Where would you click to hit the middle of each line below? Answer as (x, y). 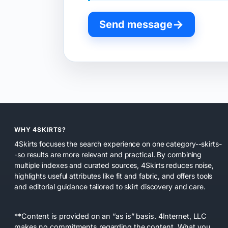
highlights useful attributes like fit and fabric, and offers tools (113, 176)
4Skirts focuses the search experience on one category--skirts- (118, 144)
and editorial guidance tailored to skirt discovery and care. (110, 186)
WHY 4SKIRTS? (40, 130)
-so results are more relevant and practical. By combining (108, 154)
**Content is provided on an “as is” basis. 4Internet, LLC (111, 216)
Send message (136, 25)
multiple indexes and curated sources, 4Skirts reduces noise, (114, 165)
